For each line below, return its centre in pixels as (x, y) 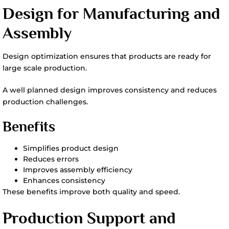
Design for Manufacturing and (111, 13)
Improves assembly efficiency (78, 170)
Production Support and (89, 218)
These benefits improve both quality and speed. (91, 192)
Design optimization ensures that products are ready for (107, 56)
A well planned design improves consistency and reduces (110, 90)
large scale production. (45, 68)
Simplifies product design (71, 148)
